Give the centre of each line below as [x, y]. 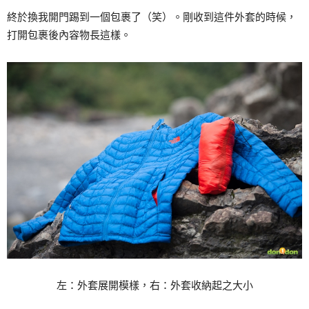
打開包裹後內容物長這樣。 [69, 35]
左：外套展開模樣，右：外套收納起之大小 [154, 285]
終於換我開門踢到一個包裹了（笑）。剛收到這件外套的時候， [152, 17]
